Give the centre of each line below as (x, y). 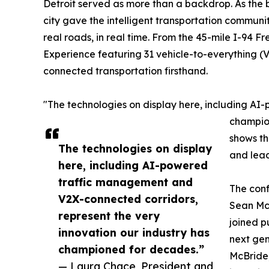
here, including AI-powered (133, 165)
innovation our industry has (134, 232)
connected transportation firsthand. (125, 71)
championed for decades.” (131, 249)
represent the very (109, 215)
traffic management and (125, 182)
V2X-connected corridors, (128, 198)
